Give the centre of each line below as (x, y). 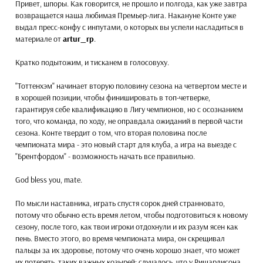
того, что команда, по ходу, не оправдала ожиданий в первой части (129, 121)
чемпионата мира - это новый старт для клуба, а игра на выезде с (126, 144)
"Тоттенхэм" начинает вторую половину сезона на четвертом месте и (131, 85)
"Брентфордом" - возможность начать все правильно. (105, 156)
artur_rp (78, 38)
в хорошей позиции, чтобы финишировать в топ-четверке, (113, 97)
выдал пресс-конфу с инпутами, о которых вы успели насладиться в (129, 27)
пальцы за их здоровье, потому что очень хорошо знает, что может (128, 250)
